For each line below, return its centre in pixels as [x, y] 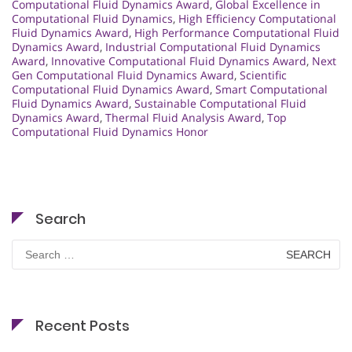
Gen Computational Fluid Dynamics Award [123, 75]
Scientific [263, 75]
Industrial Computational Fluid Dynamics [213, 47]
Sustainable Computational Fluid [220, 104]
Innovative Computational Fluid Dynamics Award [179, 61]
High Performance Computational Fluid [237, 33]
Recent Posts [82, 326]
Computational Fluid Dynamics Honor [110, 132]
